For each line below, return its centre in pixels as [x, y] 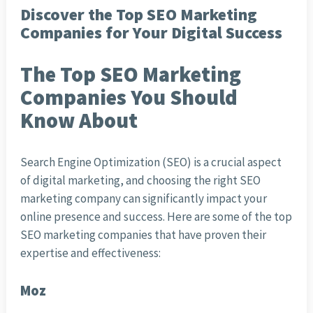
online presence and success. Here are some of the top [156, 217]
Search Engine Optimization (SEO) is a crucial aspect [151, 162]
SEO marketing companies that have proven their [143, 235]
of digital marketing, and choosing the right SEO [140, 181]
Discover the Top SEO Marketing [138, 15]
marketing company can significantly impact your [143, 199]
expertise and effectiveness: [90, 253]
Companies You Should [129, 97]
